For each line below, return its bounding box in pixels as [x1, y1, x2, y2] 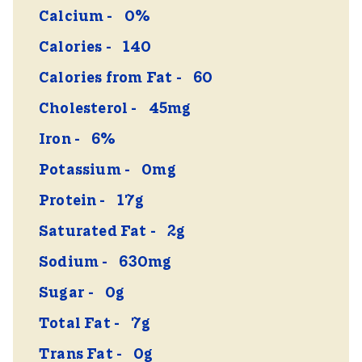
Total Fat [39, 316, 111, 332]
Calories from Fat [39, 70, 173, 86]
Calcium [39, 9, 104, 25]
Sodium [39, 255, 99, 271]
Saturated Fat [39, 224, 147, 240]
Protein [39, 193, 97, 209]
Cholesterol [39, 101, 128, 117]
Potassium [39, 162, 121, 179]
